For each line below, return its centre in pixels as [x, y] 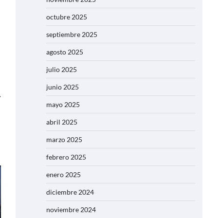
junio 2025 [63, 87]
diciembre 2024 [70, 192]
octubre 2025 [67, 17]
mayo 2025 [63, 104]
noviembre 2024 [71, 209]
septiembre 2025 [72, 34]
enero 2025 [64, 174]
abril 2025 [62, 122]
